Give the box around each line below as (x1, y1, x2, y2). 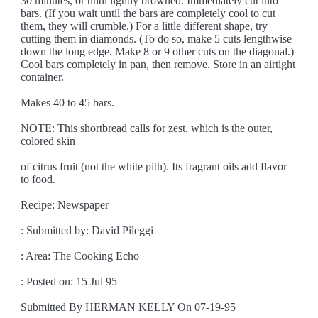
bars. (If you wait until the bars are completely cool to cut (21, 7, 276, 19)
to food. (21, 173, 56, 185)
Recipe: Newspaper (21, 199, 109, 211)
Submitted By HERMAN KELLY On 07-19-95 (21, 301, 236, 313)
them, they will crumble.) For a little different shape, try (21, 20, 268, 32)
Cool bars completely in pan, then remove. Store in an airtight (21, 58, 296, 70)
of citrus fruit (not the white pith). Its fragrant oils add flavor (21, 160, 287, 172)
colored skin (21, 135, 76, 147)
